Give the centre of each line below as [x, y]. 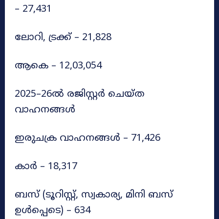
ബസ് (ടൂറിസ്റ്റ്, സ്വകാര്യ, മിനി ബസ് [94, 195]
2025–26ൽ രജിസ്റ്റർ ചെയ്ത [80, 94]
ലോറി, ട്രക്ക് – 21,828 [63, 38]
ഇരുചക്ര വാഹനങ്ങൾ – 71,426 [88, 138]
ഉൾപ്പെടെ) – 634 [53, 211]
